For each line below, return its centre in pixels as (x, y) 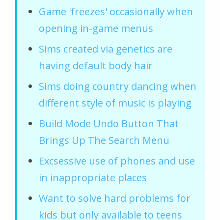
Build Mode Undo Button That (109, 123)
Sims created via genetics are (106, 49)
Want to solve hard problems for (115, 198)
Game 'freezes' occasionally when (116, 11)
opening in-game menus (96, 28)
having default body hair (96, 65)
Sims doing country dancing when (118, 86)
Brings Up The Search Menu (104, 140)
